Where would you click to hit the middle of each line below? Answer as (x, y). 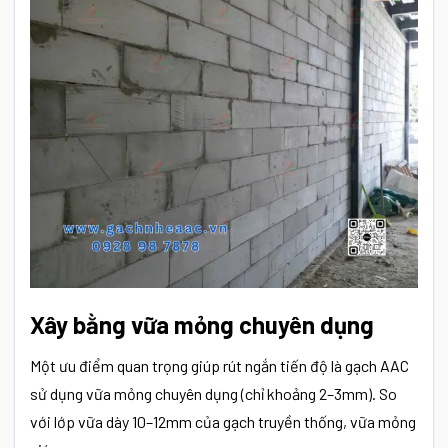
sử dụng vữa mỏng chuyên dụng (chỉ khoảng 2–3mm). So (213, 393)
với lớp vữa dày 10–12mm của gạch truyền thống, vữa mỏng (223, 421)
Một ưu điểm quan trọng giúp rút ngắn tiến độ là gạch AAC (219, 365)
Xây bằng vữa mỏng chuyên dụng (202, 324)
